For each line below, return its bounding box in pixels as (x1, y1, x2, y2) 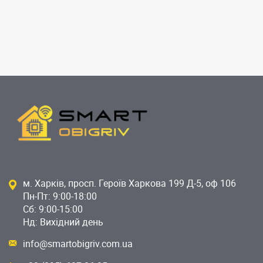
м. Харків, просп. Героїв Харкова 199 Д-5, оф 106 (23, 177, 236, 190)
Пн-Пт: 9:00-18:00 (23, 190, 97, 203)
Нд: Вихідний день (23, 215, 103, 229)
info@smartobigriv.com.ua (23, 237, 133, 251)
